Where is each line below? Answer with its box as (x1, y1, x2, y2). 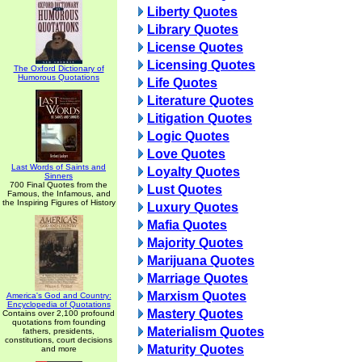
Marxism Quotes (147, 289, 246, 303)
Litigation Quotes (147, 112, 252, 125)
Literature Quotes (147, 94, 254, 107)
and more (40, 344, 77, 353)
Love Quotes (147, 147, 225, 161)
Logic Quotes (147, 129, 229, 143)
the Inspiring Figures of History (2, 198, 116, 207)
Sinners (44, 171, 73, 180)
